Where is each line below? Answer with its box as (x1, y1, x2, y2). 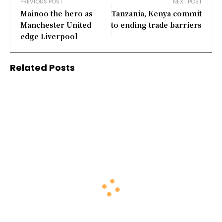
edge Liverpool (20, 31, 77, 41)
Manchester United (20, 19, 91, 30)
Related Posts (10, 61, 75, 74)
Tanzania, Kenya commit (111, 8, 202, 18)
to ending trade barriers (111, 19, 202, 30)
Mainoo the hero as (20, 8, 93, 18)
